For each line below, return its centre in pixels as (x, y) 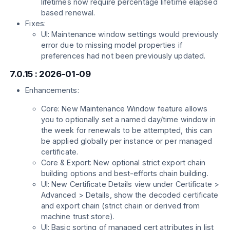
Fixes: (35, 24)
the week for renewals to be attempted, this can (127, 130)
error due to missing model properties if (111, 45)
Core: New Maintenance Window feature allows (124, 108)
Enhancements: (52, 90)
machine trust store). (78, 216)
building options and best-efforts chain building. (124, 173)
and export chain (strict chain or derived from (120, 205)
